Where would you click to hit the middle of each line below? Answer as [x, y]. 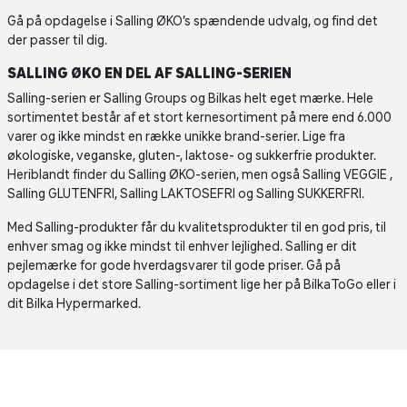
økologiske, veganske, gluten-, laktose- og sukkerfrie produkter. [192, 156]
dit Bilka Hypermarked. [74, 304]
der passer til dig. [57, 40]
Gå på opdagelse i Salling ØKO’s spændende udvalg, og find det [193, 21]
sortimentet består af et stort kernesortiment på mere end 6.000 [199, 118]
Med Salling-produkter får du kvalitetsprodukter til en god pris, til [197, 228]
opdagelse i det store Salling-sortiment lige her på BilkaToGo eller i [202, 285]
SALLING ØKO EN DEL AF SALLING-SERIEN [149, 73]
